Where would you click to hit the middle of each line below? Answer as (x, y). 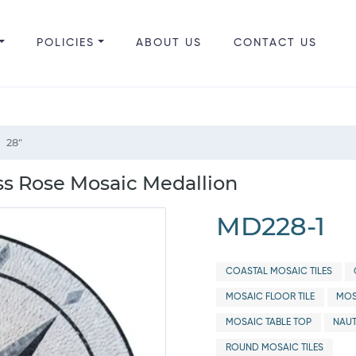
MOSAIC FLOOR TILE (270, 297)
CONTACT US (275, 43)
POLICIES (65, 43)
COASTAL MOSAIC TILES (279, 272)
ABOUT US (168, 43)
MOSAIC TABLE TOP (268, 323)
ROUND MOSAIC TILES (274, 348)
